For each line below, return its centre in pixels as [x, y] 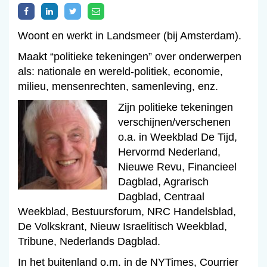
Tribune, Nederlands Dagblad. [89, 242]
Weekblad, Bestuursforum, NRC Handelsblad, [127, 212]
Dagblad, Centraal [161, 197]
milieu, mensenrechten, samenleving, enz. [118, 87]
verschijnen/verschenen [174, 122]
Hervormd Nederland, [169, 152]
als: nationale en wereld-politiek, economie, [120, 72]
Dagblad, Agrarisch [163, 182]
